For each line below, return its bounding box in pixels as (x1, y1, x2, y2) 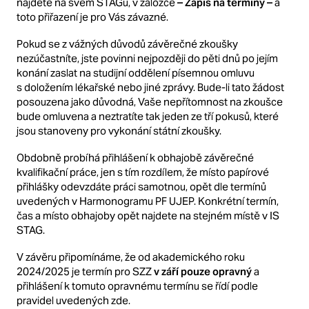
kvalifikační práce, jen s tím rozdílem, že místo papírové (17, 165, 269, 179)
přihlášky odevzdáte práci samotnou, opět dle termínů (17, 179, 266, 193)
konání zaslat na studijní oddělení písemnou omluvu (17, 66, 255, 79)
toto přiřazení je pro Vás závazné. (17, 10, 168, 23)
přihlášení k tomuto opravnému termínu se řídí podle (17, 279, 258, 292)
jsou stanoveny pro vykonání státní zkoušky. (17, 123, 221, 137)
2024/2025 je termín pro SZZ (17, 264, 154, 278)
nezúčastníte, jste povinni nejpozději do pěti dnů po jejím (17, 51, 278, 65)
